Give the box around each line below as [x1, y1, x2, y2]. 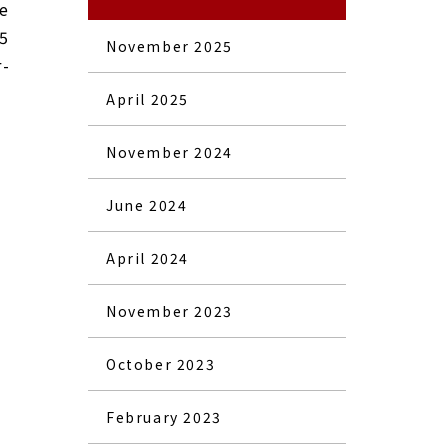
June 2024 [106, 195, 188, 215]
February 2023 [106, 407, 222, 427]
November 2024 [106, 142, 233, 162]
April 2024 [106, 248, 189, 268]
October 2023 [106, 354, 216, 374]
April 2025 [106, 89, 189, 109]
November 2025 [106, 36, 233, 56]
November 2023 [106, 301, 233, 321]
